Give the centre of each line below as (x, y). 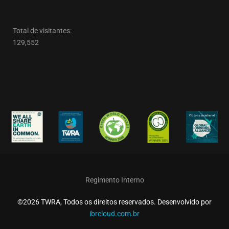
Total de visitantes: (42, 31)
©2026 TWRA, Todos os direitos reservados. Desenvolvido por (114, 202)
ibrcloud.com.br (114, 213)
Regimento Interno (114, 180)
